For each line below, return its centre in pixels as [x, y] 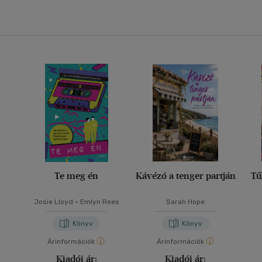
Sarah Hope [186, 202]
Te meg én [77, 176]
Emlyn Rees [99, 202]
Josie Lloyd [53, 202]
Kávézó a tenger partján [185, 176]
